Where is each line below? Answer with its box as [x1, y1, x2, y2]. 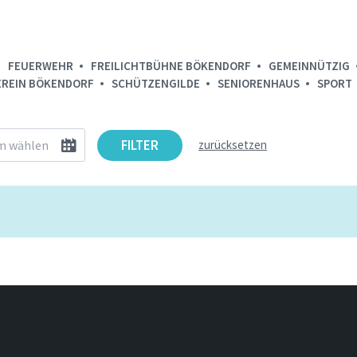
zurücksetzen [198, 137, 267, 152]
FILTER [121, 136, 159, 154]
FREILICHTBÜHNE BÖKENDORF [91, 58, 251, 73]
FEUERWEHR [8, 58, 73, 73]
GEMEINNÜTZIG [269, 58, 350, 73]
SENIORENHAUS [218, 76, 300, 91]
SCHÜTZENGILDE [112, 76, 200, 91]
